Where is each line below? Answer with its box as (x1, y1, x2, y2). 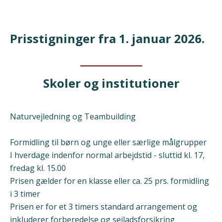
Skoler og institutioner (43, 75, 179, 91)
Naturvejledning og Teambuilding (10, 111, 136, 122)
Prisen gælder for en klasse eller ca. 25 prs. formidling (10, 175, 209, 186)
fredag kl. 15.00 (10, 163, 66, 173)
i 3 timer (10, 188, 40, 199)
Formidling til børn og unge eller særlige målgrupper (10, 137, 207, 148)
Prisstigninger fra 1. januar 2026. (10, 30, 205, 47)
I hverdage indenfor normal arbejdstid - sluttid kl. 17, (10, 150, 205, 161)
